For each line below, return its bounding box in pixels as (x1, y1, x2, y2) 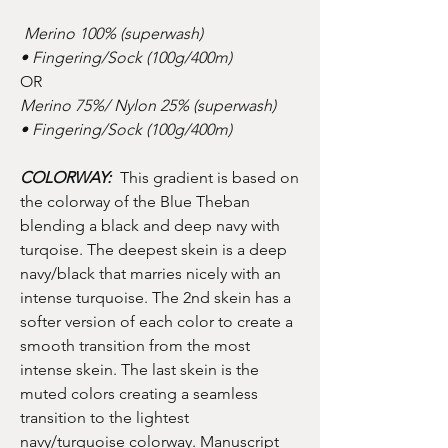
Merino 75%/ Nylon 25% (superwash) (20, 95, 276, 115)
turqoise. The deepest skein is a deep (20, 239, 287, 259)
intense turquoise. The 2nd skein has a (20, 287, 291, 307)
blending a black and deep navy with (20, 215, 280, 235)
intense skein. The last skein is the (20, 359, 259, 379)
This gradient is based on (112, 167, 299, 187)
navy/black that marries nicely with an (20, 263, 281, 283)
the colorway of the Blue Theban (20, 191, 250, 211)
